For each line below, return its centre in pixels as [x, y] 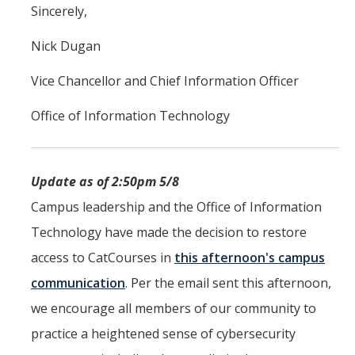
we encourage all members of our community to [174, 309]
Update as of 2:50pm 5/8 [105, 182]
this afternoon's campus [250, 258]
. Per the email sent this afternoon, [228, 283]
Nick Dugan [69, 46]
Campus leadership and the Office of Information [176, 207]
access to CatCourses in [103, 258]
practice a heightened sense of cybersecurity [163, 334]
